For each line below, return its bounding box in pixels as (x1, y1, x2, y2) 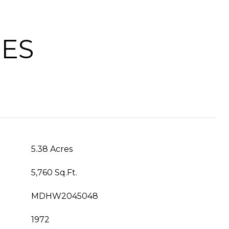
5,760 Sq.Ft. (31, 168, 77, 177)
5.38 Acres (31, 144, 73, 154)
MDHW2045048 (31, 191, 98, 201)
